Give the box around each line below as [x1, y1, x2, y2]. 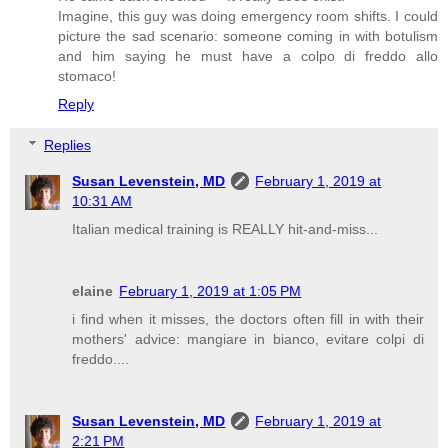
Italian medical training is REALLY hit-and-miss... [72, 221, 379, 238]
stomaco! [58, 67, 116, 84]
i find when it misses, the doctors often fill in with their [72, 311, 424, 328]
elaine [72, 283, 114, 300]
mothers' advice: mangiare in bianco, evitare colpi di [72, 331, 424, 348]
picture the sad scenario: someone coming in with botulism [58, 27, 438, 44]
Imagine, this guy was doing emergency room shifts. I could [58, 7, 438, 24]
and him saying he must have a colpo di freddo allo [58, 47, 438, 64]
